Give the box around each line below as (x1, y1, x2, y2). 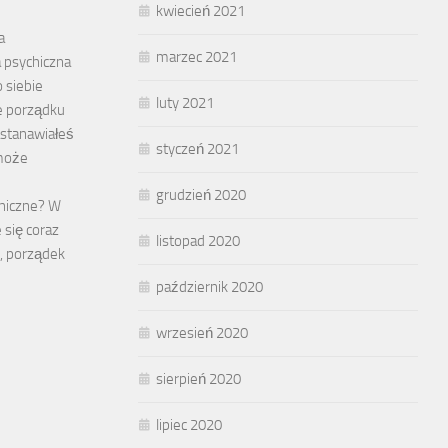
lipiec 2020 (156, 416, 222, 435)
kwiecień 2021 (156, 2, 245, 21)
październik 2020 (156, 278, 263, 297)
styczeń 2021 (156, 140, 239, 159)
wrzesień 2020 (156, 324, 248, 343)
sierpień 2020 (156, 370, 241, 389)
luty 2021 (156, 94, 214, 113)
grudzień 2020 (156, 186, 246, 205)
